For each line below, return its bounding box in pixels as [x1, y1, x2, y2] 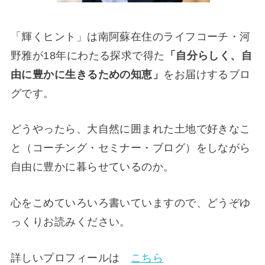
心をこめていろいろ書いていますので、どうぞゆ [10, 197, 251, 209]
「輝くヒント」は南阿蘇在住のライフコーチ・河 [10, 30, 251, 43]
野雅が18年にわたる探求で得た [10, 49, 165, 62]
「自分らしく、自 [164, 49, 253, 62]
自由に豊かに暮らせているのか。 [10, 161, 174, 173]
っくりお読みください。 [10, 216, 131, 228]
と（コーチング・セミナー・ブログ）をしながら [10, 142, 251, 154]
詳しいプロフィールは [10, 251, 131, 264]
